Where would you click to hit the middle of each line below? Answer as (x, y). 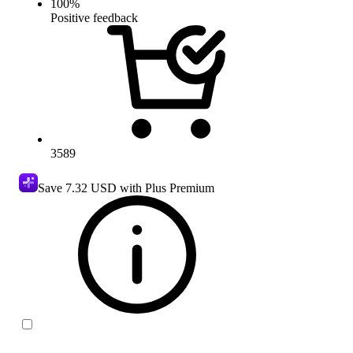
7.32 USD (91, 188)
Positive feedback (94, 17)
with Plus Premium (165, 188)
